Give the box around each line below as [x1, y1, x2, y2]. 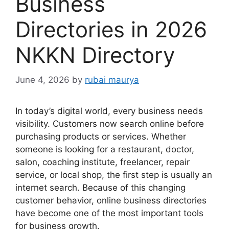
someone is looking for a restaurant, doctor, [15, 144, 194, 155]
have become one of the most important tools [15, 208, 203, 219]
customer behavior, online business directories [15, 195, 207, 206]
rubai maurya [85, 75, 139, 85]
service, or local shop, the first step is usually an [15, 170, 212, 180]
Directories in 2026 [15, 16, 207, 42]
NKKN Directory [15, 41, 175, 68]
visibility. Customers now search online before [15, 119, 204, 129]
